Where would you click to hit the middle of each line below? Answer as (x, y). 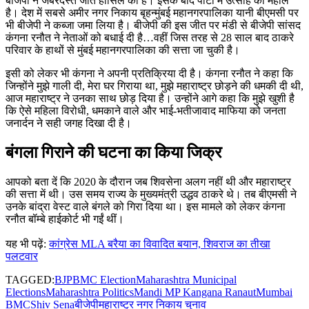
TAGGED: (30, 279)
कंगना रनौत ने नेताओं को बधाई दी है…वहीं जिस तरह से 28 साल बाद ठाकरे (150, 37)
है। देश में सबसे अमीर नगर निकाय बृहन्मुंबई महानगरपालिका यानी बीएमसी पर (152, 12)
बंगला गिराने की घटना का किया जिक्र (113, 152)
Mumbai (274, 292)
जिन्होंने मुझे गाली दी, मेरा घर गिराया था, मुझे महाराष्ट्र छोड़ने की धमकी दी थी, (154, 86)
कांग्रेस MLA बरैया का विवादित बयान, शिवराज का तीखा (160, 243)
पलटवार (22, 256)
